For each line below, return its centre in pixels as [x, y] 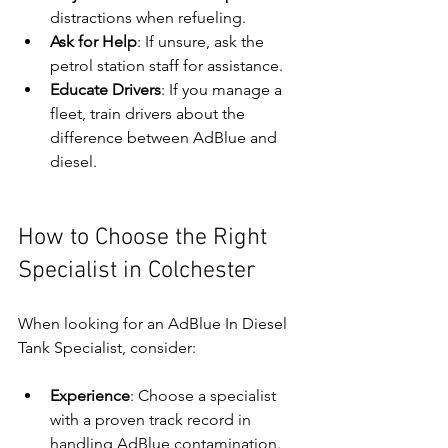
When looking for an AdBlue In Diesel [154, 324]
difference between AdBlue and [165, 138]
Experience [90, 396]
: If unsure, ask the [202, 42]
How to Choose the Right [145, 238]
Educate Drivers [105, 90]
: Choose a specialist [205, 396]
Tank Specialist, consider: [107, 348]
